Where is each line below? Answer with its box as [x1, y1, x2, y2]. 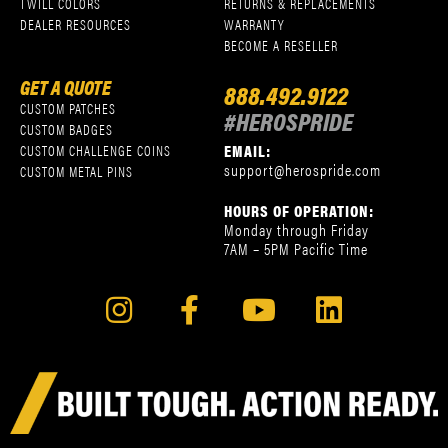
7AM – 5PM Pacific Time [224, 237, 368, 261]
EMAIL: [224, 139, 271, 163]
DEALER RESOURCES [20, 14, 131, 35]
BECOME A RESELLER [224, 35, 338, 56]
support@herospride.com [224, 158, 381, 182]
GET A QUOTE [20, 72, 111, 102]
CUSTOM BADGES [20, 119, 113, 140]
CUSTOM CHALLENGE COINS [20, 140, 171, 161]
